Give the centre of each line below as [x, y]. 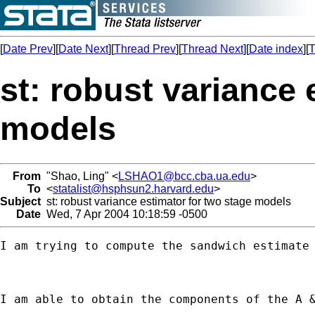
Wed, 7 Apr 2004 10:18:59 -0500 [124, 214]
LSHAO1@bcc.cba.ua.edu [184, 176]
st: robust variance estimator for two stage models [166, 201]
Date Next [83, 49]
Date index [276, 49]
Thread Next [212, 49]
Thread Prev [145, 49]
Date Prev [28, 49]
